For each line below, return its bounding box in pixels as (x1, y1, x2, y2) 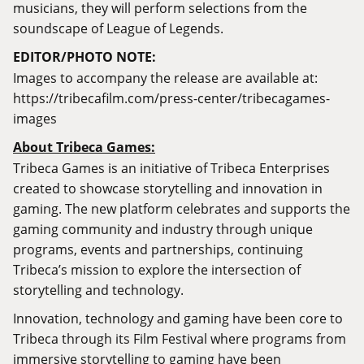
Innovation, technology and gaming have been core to (13, 310, 343, 327)
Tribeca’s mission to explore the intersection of (13, 261, 301, 279)
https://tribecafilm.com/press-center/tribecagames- (13, 89, 330, 107)
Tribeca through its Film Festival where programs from (13, 330, 346, 348)
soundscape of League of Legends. (13, 19, 223, 37)
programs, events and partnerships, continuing (13, 240, 303, 258)
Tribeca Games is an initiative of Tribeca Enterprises (13, 159, 330, 177)
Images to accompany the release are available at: (13, 69, 318, 87)
